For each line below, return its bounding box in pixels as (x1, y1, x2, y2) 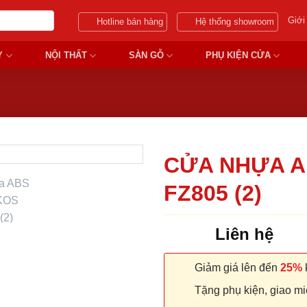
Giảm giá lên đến (192, 261, 280, 273)
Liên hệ (215, 224, 273, 243)
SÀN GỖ (128, 50, 164, 60)
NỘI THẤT (45, 50, 87, 60)
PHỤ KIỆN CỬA (205, 50, 271, 60)
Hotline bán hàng (97, 16, 164, 27)
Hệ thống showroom (195, 16, 275, 27)
